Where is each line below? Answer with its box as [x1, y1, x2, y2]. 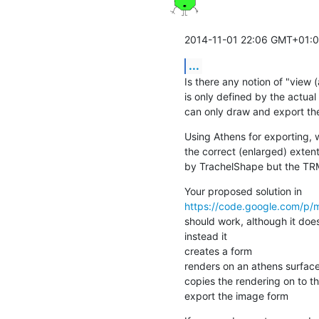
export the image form [184, 289, 288, 302]
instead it [184, 229, 227, 242]
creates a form [184, 244, 252, 257]
